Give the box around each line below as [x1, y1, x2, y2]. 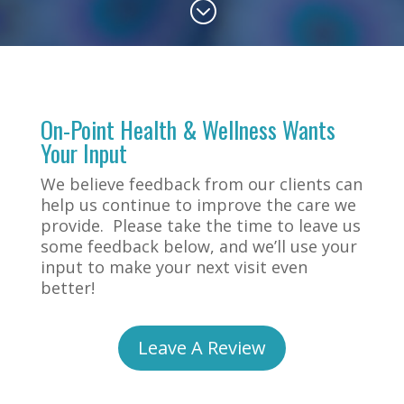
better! [40, 276, 95, 298]
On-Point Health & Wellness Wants [40, 111, 335, 147]
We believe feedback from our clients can [40, 172, 363, 195]
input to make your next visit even [40, 255, 308, 278]
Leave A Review [137, 335, 266, 360]
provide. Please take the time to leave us [40, 214, 361, 236]
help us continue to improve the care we [40, 193, 356, 216]
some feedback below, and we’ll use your [40, 234, 357, 257]
